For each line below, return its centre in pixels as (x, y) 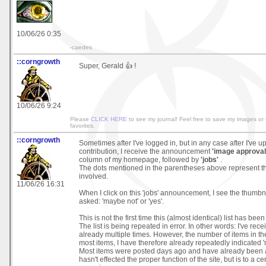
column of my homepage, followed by (139, 159)
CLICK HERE (109, 119)
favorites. (83, 125)
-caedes (81, 47)
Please (80, 119)
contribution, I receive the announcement (145, 151)
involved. (94, 176)
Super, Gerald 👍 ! (107, 66)
